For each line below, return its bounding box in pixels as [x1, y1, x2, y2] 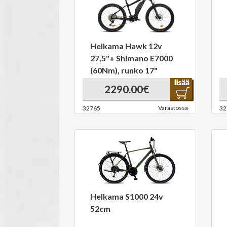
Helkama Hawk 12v [90, 41, 162, 51]
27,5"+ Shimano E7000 [90, 53, 173, 63]
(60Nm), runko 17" [90, 65, 158, 75]
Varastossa [158, 104, 188, 111]
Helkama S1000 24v [90, 192, 163, 201]
